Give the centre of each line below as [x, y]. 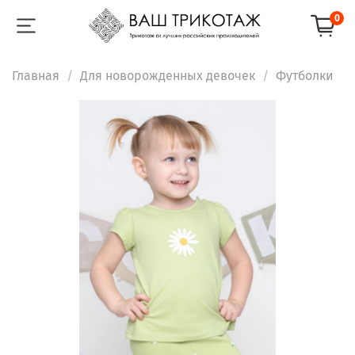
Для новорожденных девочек [168, 75]
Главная [36, 75]
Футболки [305, 75]
